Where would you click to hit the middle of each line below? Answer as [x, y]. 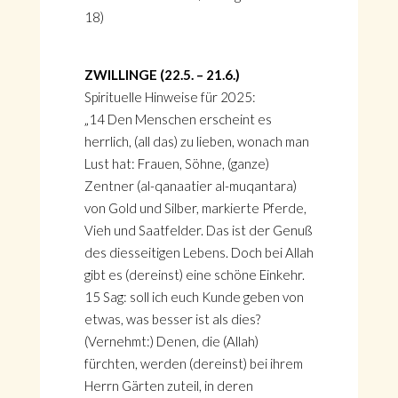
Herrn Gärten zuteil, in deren [168, 386]
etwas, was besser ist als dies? [172, 319]
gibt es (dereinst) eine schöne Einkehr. [194, 275]
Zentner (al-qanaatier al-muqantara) [190, 186]
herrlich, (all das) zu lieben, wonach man [196, 141]
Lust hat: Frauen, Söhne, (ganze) [176, 163]
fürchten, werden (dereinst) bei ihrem [193, 363]
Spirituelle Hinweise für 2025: [178, 97]
